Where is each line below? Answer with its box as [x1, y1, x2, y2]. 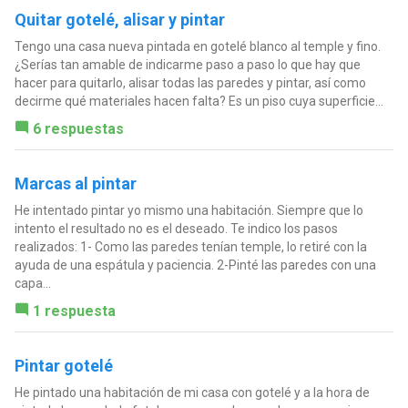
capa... [14, 276, 51, 291]
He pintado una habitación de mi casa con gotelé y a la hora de [14, 385, 370, 400]
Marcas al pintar [14, 174, 137, 193]
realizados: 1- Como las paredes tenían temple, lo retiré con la [14, 240, 367, 254]
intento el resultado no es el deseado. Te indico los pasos [14, 221, 338, 236]
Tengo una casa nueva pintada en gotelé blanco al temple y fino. [14, 39, 381, 54]
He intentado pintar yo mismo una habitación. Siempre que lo [14, 203, 363, 218]
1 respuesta [32, 302, 116, 320]
